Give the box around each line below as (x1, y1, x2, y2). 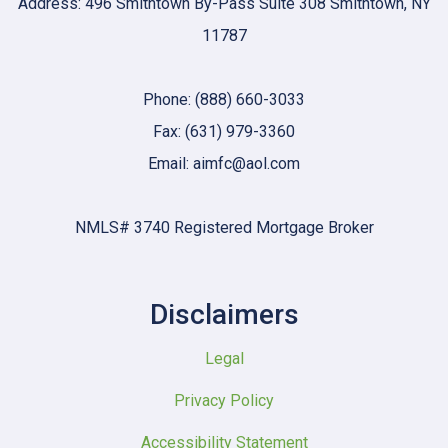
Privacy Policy (174, 391, 274, 410)
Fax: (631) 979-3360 (153, 122, 295, 141)
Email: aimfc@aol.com (148, 154, 300, 173)
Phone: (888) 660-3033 (143, 90, 305, 109)
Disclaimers (149, 298, 299, 331)
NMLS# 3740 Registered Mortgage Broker (74, 218, 374, 237)
